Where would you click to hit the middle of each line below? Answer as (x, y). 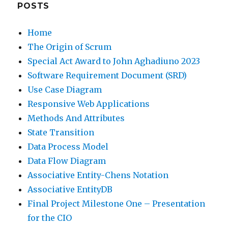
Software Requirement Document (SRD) (107, 76)
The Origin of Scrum (70, 47)
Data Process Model (68, 147)
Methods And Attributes (76, 118)
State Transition (61, 133)
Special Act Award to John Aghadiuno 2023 (114, 61)
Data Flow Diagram (67, 161)
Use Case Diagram (65, 90)
